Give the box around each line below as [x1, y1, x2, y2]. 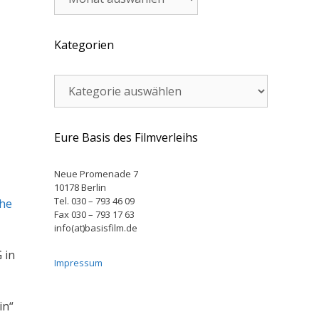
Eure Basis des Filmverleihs [54, 130, 198, 145]
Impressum [54, 256, 103, 269]
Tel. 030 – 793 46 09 [54, 194, 135, 207]
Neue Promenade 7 [54, 167, 138, 180]
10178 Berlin [54, 181, 106, 194]
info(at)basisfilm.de [54, 221, 137, 234]
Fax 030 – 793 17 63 [54, 208, 135, 221]
